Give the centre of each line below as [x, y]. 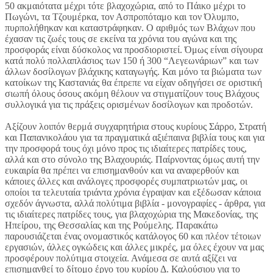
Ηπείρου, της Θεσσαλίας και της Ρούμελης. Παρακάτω [112, 225]
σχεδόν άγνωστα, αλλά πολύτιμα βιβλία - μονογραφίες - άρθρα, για [135, 204]
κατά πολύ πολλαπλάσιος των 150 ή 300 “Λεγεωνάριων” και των [132, 61]
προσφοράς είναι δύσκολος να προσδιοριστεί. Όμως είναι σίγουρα [134, 50]
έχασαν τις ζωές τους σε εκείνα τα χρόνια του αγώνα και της [121, 39]
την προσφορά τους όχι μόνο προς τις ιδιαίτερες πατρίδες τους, [126, 149]
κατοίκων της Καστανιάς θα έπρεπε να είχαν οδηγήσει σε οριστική [133, 83]
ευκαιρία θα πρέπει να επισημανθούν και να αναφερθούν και [122, 171]
